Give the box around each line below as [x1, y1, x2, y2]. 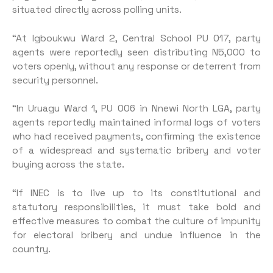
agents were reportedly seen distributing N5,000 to [12, 46, 261, 58]
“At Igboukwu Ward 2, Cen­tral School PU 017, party [12, 32, 261, 44]
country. [12, 243, 51, 255]
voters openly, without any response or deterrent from [12, 60, 261, 73]
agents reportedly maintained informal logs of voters [12, 116, 261, 129]
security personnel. [12, 74, 98, 87]
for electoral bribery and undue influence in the [12, 229, 261, 241]
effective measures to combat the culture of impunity [12, 214, 261, 227]
